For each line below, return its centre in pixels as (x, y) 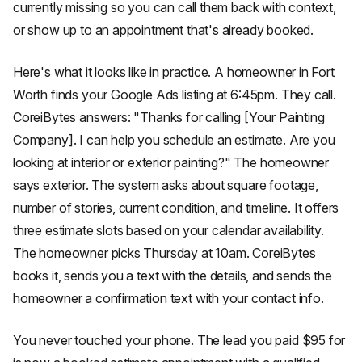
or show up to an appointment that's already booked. (164, 30)
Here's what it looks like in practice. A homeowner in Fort (174, 72)
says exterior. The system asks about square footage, (166, 185)
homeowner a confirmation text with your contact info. (168, 298)
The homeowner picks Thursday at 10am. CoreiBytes (164, 253)
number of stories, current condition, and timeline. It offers (176, 208)
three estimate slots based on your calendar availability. (168, 230)
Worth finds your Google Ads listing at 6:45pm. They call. (175, 95)
